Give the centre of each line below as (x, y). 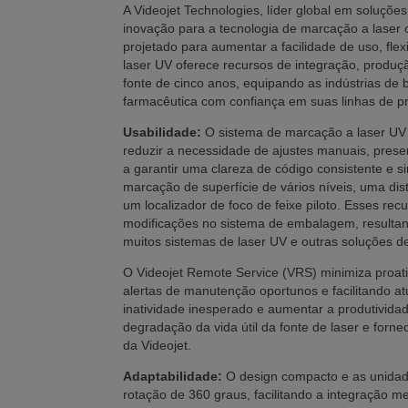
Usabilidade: (162, 133)
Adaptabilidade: (173, 377)
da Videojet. (157, 346)
